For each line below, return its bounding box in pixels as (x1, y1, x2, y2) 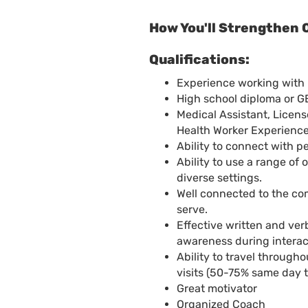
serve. (177, 203, 208, 217)
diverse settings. (177, 171, 262, 185)
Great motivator (177, 282, 257, 296)
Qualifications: (149, 52, 250, 67)
